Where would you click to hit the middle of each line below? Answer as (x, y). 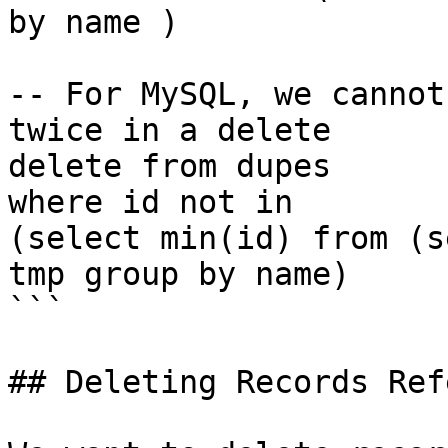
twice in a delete (169, 130)
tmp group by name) (179, 274)
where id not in (150, 202)
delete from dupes (169, 166)
